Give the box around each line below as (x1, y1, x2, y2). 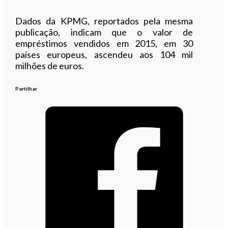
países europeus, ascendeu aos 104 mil (15, 48, 193, 60)
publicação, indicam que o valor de (15, 26, 193, 38)
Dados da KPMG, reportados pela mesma (15, 15, 193, 26)
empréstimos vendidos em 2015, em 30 (15, 37, 193, 49)
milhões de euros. (15, 60, 84, 71)
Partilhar (15, 85, 38, 92)
